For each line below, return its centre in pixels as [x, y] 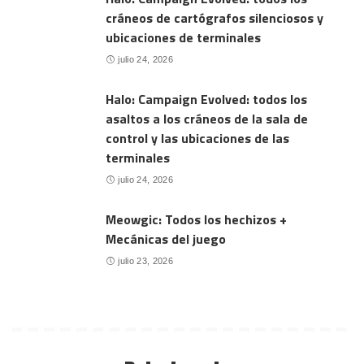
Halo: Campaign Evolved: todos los [206, 99]
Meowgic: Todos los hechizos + [196, 219]
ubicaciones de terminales [183, 37]
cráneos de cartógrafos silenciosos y [214, 17]
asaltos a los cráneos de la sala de [207, 118]
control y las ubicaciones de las [197, 138]
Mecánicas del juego [166, 238]
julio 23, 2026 [146, 261]
